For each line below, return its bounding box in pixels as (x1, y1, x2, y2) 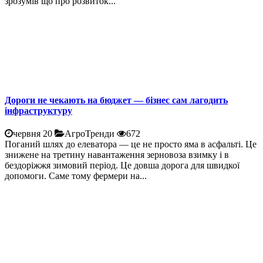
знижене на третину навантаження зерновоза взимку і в (5, 150, 229, 160)
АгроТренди (65, 129, 117, 139)
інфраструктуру (5, 106, 72, 116)
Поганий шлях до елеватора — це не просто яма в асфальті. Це (5, 139, 257, 150)
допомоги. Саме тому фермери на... (5, 171, 147, 181)
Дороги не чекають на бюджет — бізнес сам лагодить (5, 95, 228, 106)
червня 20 (13, 129, 52, 139)
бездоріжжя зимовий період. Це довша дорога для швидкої (5, 160, 240, 171)
